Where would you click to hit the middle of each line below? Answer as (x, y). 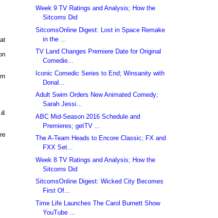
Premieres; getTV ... (72, 126)
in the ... (55, 39)
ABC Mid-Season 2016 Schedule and (88, 116)
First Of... (57, 191)
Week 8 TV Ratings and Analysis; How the (96, 160)
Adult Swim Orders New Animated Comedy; (97, 95)
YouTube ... (59, 212)
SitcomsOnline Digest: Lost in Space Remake (100, 30)
